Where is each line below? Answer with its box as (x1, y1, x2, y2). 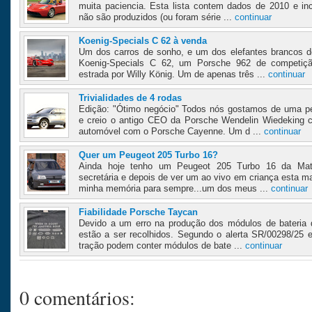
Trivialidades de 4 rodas (79, 92, 182, 103)
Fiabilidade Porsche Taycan (79, 206, 198, 217)
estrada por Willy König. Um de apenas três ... (79, 68, 268, 79)
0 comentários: (19, 284, 135, 311)
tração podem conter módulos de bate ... (79, 240, 245, 251)
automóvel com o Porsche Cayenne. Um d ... (79, 125, 264, 136)
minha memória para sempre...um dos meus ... (79, 182, 271, 194)
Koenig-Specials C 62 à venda (79, 35, 207, 46)
